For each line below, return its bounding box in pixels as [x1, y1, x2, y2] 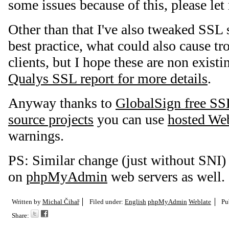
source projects [8, 111, 94, 127]
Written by [11, 197, 42, 205]
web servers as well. [107, 168, 225, 185]
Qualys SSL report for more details [8, 70, 208, 86]
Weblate [188, 197, 211, 205]
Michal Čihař [42, 197, 79, 205]
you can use [94, 111, 168, 127]
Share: [11, 211, 31, 219]
